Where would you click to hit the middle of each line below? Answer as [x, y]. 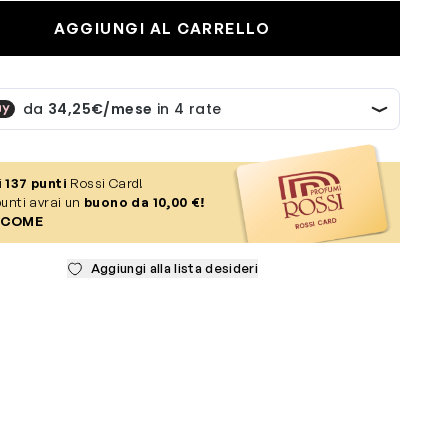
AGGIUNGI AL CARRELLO [162, 28]
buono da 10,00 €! [144, 202]
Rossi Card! [105, 183]
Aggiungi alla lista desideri [174, 268]
